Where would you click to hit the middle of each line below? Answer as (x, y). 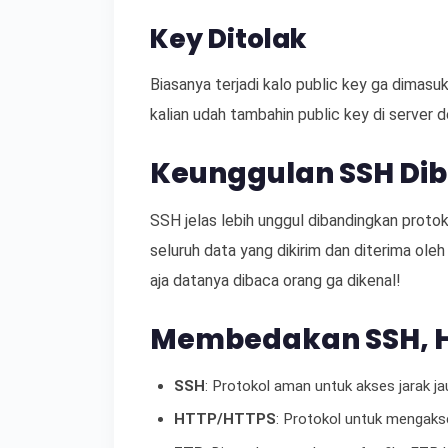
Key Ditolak (228, 38)
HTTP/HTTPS (225, 419)
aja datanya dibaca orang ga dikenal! (275, 280)
